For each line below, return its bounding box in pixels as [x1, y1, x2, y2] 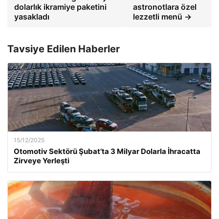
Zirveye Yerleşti [14, 156, 69, 165]
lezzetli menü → [132, 12, 192, 22]
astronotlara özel [132, 2, 197, 12]
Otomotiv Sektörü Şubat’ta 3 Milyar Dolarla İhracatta [14, 147, 200, 156]
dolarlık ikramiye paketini [14, 2, 107, 12]
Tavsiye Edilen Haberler [7, 43, 120, 55]
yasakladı [14, 12, 49, 22]
